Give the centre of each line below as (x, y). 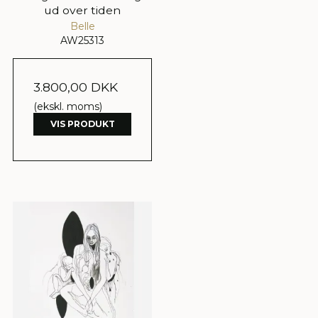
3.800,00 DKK (76, 87)
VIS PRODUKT (82, 124)
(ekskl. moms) (68, 106)
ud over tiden (82, 10)
